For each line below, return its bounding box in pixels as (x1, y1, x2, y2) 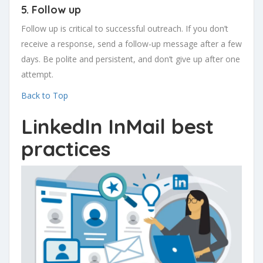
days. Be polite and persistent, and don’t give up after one (21, 53, 240, 65)
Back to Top (21, 90, 68, 101)
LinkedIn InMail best (21, 113, 214, 139)
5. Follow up (21, 3, 81, 16)
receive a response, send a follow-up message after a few (21, 38, 242, 49)
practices (21, 136, 110, 161)
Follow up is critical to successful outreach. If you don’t (21, 23, 228, 34)
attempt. (21, 69, 53, 80)
